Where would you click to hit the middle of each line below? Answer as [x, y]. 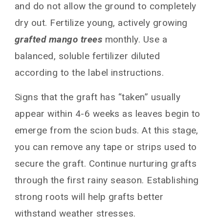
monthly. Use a [135, 39]
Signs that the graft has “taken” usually [98, 97]
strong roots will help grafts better [89, 197]
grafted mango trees [59, 39]
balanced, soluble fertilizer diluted [88, 56]
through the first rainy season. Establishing [107, 180]
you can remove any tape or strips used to [106, 147]
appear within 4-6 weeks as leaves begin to [108, 113]
